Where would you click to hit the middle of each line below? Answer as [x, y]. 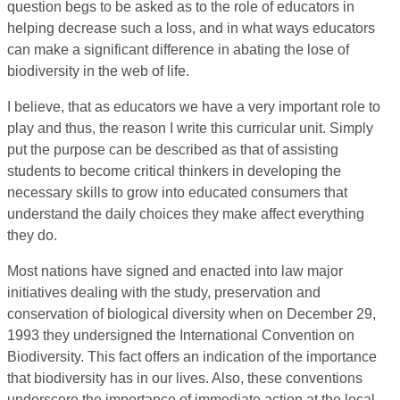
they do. [32, 236]
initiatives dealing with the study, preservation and [164, 293]
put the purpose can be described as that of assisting [173, 150]
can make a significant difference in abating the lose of [178, 50]
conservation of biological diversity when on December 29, [192, 314]
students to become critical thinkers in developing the [174, 171]
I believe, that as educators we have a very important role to [194, 107]
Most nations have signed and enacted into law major [175, 271]
